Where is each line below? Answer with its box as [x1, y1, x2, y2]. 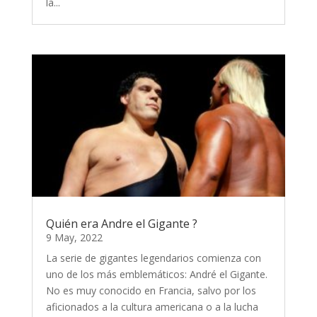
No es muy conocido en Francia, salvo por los [45, 284, 256, 298]
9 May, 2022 [45, 231, 103, 245]
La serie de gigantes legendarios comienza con [45, 251, 261, 265]
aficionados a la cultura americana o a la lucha [45, 300, 258, 314]
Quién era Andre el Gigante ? [45, 216, 197, 232]
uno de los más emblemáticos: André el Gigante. [45, 267, 267, 282]
